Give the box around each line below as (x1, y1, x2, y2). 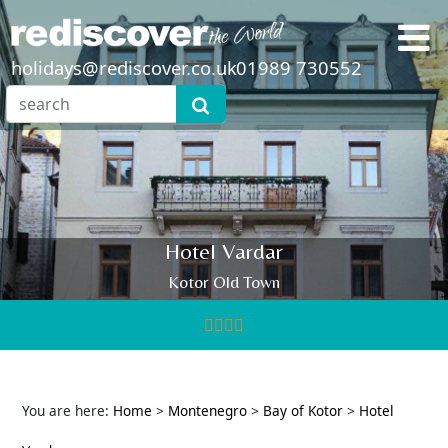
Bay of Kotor (263, 400, 343, 420)
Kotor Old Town (168, 272, 280, 292)
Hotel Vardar (165, 238, 283, 264)
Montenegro (168, 400, 247, 420)
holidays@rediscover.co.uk (11, 55, 237, 80)
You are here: (22, 400, 113, 420)
